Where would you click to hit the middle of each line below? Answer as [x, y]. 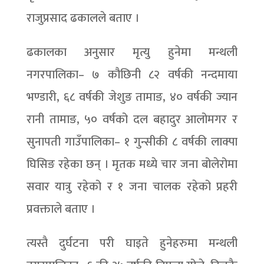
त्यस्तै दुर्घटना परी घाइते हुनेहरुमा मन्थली [132, 243]
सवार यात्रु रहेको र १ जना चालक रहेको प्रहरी [132, 187]
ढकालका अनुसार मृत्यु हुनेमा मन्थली [132, 52]
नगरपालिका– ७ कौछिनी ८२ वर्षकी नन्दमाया [132, 75]
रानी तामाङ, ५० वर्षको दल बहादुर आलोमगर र [132, 120]
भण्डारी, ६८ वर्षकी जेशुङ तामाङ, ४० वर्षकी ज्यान [132, 97]
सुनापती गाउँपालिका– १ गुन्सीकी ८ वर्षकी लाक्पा [132, 142]
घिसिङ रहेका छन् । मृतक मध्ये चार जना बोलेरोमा [132, 164]
